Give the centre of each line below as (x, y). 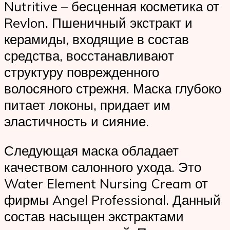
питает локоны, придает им (87, 104)
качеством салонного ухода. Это (103, 167)
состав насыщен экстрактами (94, 216)
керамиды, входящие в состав (97, 39)
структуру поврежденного (82, 72)
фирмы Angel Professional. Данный (112, 200)
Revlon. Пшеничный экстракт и (98, 22)
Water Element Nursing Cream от (106, 184)
